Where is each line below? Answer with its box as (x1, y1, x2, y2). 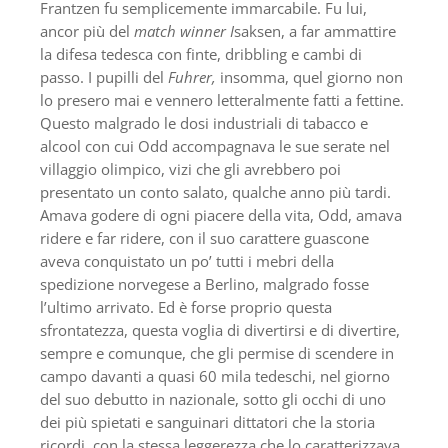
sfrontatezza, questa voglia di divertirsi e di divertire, (40, 320, 400, 341)
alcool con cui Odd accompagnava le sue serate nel (40, 136, 390, 157)
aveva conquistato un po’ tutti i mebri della (40, 251, 334, 272)
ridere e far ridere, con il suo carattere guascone (40, 228, 369, 249)
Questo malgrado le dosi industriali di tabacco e (40, 113, 368, 134)
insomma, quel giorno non (216, 67, 403, 88)
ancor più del (40, 21, 134, 42)
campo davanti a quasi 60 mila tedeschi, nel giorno (40, 366, 390, 387)
